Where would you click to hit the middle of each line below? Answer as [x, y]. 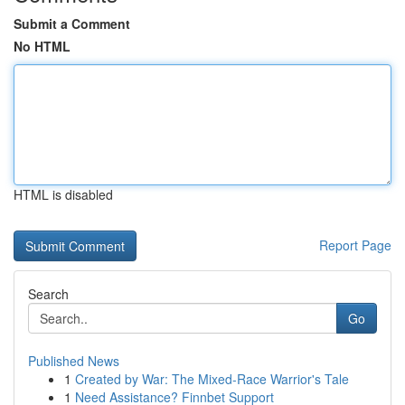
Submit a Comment [72, 24]
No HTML [42, 46]
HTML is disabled [63, 194]
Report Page [355, 245]
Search [48, 294]
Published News [74, 361]
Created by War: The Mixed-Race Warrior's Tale [212, 379]
